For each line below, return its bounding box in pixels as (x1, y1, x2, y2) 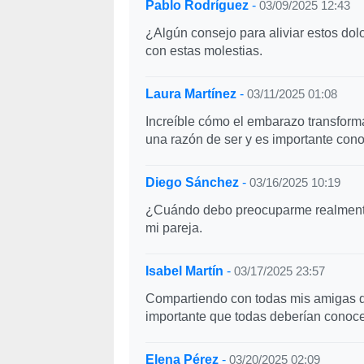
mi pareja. (145, 221, 202, 235)
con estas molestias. (145, 44, 262, 58)
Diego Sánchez (145, 175, 239, 189)
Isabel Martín (145, 264, 223, 278)
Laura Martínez (145, 87, 236, 101)
